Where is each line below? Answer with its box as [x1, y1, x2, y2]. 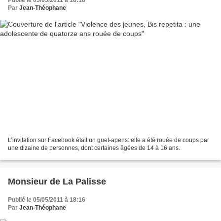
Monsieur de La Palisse [8, 176, 106, 186]
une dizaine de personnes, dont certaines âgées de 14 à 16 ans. [8, 144, 180, 151]
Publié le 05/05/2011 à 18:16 [8, 196, 85, 203]
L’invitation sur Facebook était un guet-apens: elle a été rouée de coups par [8, 136, 209, 144]
